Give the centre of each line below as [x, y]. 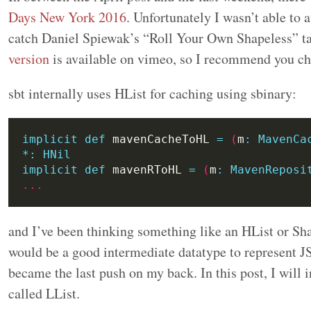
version [29, 58]
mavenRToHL [147, 169]
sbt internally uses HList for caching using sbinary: [152, 93]
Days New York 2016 [67, 17]
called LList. [44, 293]
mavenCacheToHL [161, 139]
